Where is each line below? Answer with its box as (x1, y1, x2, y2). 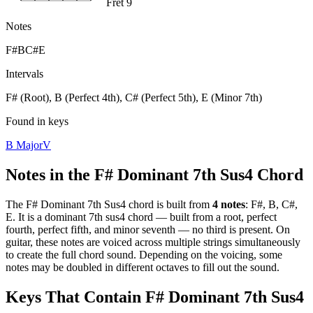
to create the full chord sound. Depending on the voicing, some (6, 248, 282, 261)
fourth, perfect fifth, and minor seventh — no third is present (6, 223, 270, 235)
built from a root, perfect (170, 210, 277, 223)
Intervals (6, 67, 43, 80)
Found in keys (6, 115, 68, 127)
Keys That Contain (6, 287, 145, 306)
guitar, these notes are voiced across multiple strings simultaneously (6, 235, 300, 248)
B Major (6, 138, 43, 151)
